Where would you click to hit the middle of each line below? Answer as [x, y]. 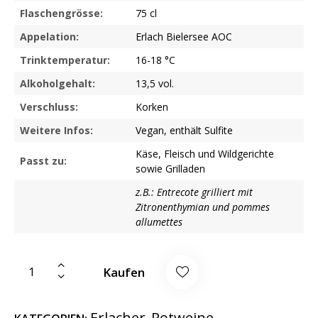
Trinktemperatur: [65, 60]
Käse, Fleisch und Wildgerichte [205, 153]
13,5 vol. [155, 83]
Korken [152, 106]
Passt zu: [43, 160]
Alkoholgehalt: [57, 83]
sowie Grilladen [170, 168]
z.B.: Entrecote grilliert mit [194, 192]
